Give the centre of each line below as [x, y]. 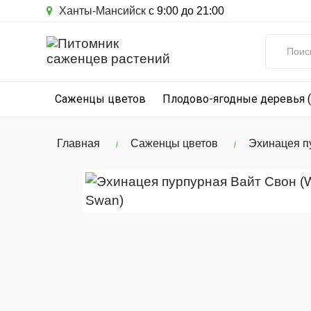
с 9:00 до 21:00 [185, 11]
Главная [78, 143]
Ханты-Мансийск [101, 11]
